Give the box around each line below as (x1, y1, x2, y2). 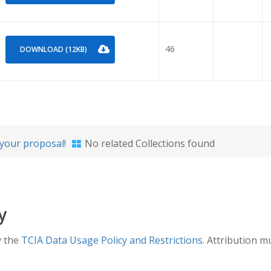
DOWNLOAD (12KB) (20, 44, 87, 54)
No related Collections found (82, 136, 215, 150)
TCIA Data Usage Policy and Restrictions (21, 233, 203, 247)
